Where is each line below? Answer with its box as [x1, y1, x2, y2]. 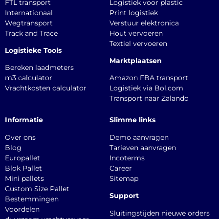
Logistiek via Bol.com [109, 84, 183, 93]
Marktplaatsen [109, 56, 162, 66]
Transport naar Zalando [109, 94, 189, 103]
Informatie [5, 115, 43, 125]
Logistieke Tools [5, 46, 62, 55]
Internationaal [5, 8, 53, 17]
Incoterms [109, 153, 145, 162]
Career [109, 163, 132, 173]
